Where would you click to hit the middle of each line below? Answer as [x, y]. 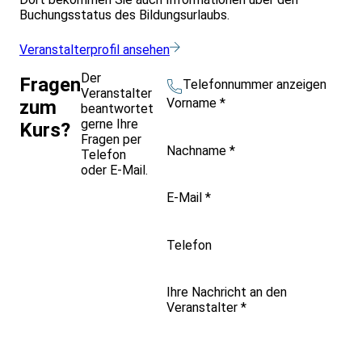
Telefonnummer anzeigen [255, 84]
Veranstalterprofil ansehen [95, 49]
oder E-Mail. [114, 170]
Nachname [198, 150]
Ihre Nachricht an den [227, 293]
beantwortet [117, 108]
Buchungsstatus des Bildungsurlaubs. [124, 15]
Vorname [193, 103]
